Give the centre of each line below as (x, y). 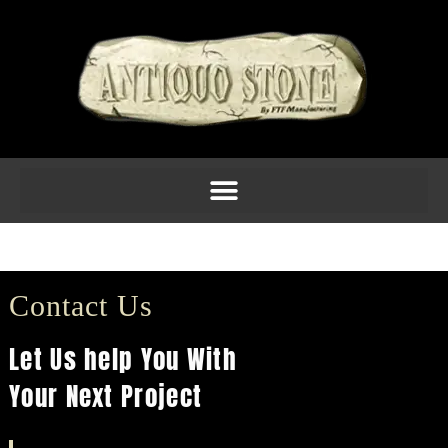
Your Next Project (106, 396)
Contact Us (81, 305)
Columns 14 (71, 243)
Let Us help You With (123, 359)
